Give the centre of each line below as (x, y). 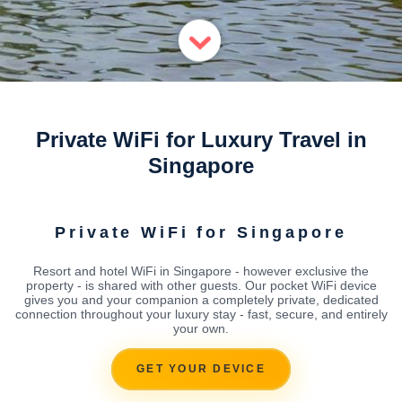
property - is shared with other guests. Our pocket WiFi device (201, 285)
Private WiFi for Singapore (201, 232)
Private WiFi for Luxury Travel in (201, 140)
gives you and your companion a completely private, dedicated (201, 299)
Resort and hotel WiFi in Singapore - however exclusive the (201, 271)
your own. (201, 328)
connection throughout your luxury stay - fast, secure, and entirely (201, 314)
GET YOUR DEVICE (201, 369)
